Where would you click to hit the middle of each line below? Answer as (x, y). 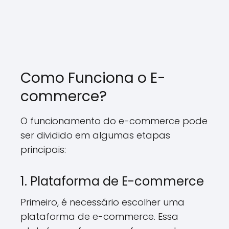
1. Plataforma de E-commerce (112, 181)
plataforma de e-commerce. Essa (99, 216)
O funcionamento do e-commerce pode (114, 121)
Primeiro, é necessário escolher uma (102, 202)
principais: (43, 150)
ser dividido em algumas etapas (95, 135)
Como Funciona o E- (93, 78)
